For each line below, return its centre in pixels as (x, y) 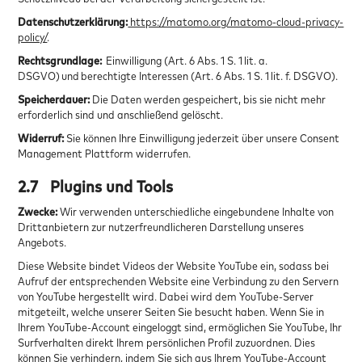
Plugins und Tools (112, 186)
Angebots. (42, 242)
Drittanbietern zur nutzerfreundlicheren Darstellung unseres (161, 226)
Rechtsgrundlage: (61, 60)
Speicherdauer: (55, 99)
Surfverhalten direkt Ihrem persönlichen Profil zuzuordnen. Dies (167, 342)
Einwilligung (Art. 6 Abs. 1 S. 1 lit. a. (186, 60)
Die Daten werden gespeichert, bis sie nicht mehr (209, 99)
